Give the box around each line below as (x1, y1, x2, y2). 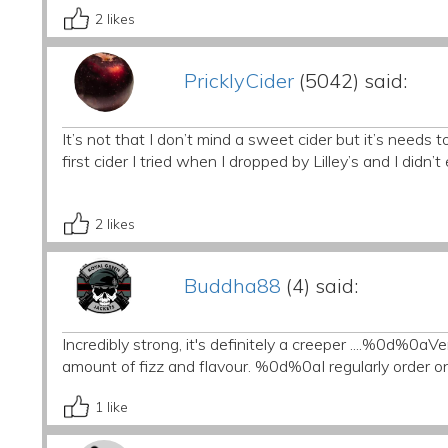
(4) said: (280, 273, 358, 298)
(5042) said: (293, 68, 407, 93)
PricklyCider (183, 68, 294, 93)
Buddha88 (183, 273, 281, 298)
